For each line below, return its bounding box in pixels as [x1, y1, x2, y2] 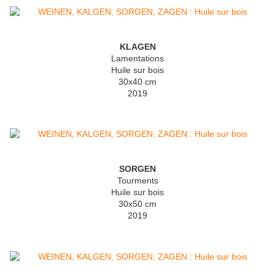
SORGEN [119, 164, 156, 174]
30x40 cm [118, 77, 157, 87]
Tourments [117, 176, 158, 186]
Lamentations [111, 53, 164, 64]
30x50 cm [118, 199, 157, 209]
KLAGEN [119, 42, 156, 52]
